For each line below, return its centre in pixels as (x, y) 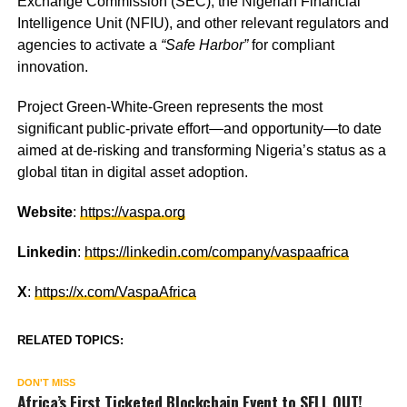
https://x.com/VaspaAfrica (115, 292)
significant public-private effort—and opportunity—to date (199, 128)
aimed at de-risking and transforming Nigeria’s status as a (201, 150)
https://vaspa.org (132, 212)
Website (45, 212)
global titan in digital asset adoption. (132, 172)
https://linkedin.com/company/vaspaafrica (216, 252)
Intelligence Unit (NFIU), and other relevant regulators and (203, 23)
